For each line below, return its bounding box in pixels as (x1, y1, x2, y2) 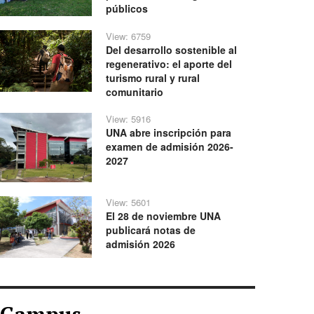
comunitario (106, 85, 164, 100)
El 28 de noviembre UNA (106, 209, 221, 223)
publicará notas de (106, 223, 196, 237)
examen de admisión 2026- (106, 139, 234, 154)
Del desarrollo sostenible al (106, 43, 238, 57)
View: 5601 (106, 196, 151, 209)
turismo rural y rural (106, 71, 200, 86)
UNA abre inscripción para (106, 125, 232, 140)
